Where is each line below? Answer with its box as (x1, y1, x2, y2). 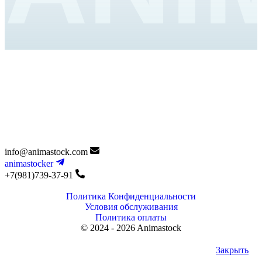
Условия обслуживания (84, 201, 178, 212)
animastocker (5, 158, 56, 168)
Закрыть (216, 244, 249, 255)
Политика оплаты (95, 212, 167, 222)
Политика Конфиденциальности (66, 191, 196, 201)
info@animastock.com (5, 146, 90, 157)
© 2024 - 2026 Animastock (81, 222, 181, 233)
